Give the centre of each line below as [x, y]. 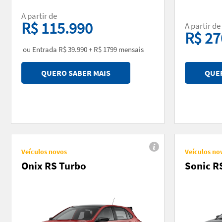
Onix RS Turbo [54, 166]
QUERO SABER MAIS [76, 73]
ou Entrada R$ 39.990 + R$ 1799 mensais [83, 49]
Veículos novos [44, 151]
